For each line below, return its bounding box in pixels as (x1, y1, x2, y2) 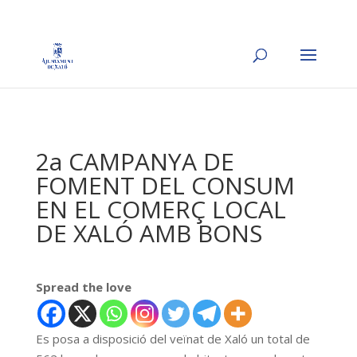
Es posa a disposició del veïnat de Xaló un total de (35, 331, 310, 347)
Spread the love (35, 279, 131, 295)
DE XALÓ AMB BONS (35, 217, 262, 249)
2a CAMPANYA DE (35, 145, 234, 178)
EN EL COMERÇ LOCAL (35, 193, 286, 226)
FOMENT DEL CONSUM (35, 169, 295, 202)
